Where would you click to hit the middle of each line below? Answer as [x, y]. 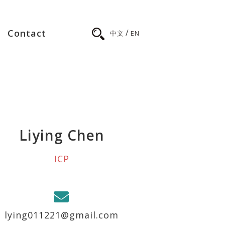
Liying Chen [62, 135]
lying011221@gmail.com [62, 215]
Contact [27, 33]
